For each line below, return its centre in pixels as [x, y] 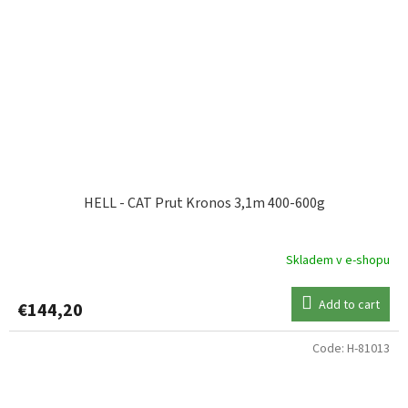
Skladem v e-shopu [338, 260]
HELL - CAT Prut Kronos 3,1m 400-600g [204, 204]
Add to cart [349, 306]
